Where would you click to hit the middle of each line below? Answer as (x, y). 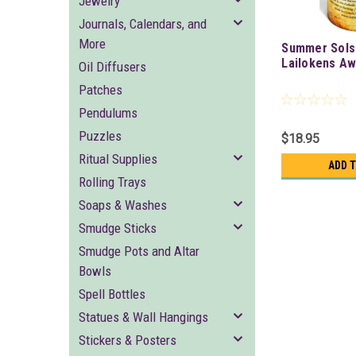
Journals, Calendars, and (143, 24)
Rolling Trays (112, 182)
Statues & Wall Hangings (143, 317)
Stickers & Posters (128, 340)
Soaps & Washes (123, 205)
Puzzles (100, 136)
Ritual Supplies (118, 159)
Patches (101, 90)
